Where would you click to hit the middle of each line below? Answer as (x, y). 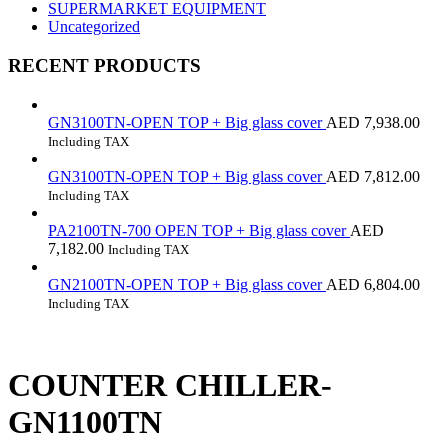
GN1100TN (85, 421)
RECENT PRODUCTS (104, 65)
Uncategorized (94, 27)
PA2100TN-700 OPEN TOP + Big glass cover (199, 230)
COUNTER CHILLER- (170, 384)
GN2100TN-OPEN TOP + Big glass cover (187, 284)
